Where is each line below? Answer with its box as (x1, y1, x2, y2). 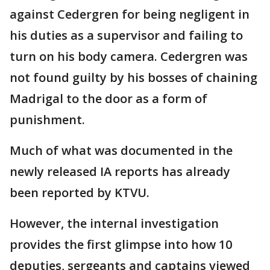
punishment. (10, 111, 88, 128)
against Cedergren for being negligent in (10, 6, 250, 23)
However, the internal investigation (10, 215, 219, 232)
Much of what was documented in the (10, 142, 233, 159)
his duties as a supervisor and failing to (10, 27, 243, 44)
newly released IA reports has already (10, 163, 230, 180)
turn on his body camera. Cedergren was (10, 48, 248, 65)
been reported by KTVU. (10, 184, 152, 201)
